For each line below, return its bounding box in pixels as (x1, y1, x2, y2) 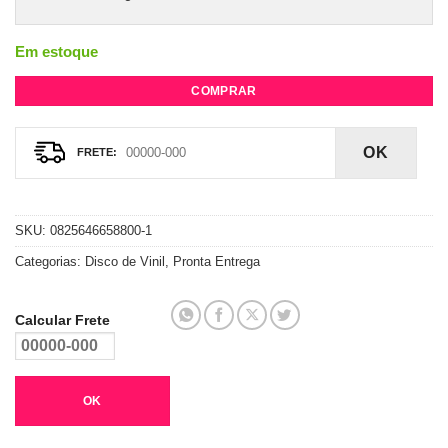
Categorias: (15, 253, 85, 269)
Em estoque (15, 42, 98, 60)
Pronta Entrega (173, 253, 260, 269)
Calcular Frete (15, 312, 110, 329)
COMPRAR (191, 83, 257, 98)
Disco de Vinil (85, 253, 165, 269)
